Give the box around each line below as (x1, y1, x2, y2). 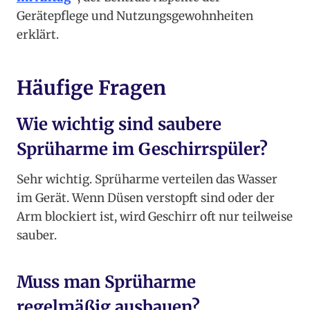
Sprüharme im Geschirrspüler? (17, 138, 268, 161)
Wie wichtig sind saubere (17, 113, 221, 136)
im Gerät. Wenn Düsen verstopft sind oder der (17, 190, 275, 206)
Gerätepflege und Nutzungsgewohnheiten (17, 8, 253, 24)
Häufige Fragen (17, 75, 166, 101)
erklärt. (17, 27, 59, 43)
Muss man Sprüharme (17, 271, 196, 293)
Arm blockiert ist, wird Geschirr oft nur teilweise (17, 209, 293, 225)
